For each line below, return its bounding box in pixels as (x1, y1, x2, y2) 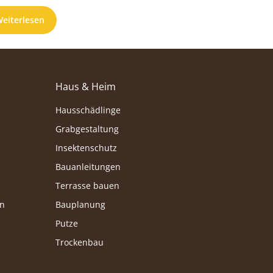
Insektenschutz (55, 142, 117, 154)
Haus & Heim (55, 80, 116, 94)
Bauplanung (55, 199, 105, 211)
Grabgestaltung (55, 123, 119, 135)
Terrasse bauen (55, 180, 119, 192)
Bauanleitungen (55, 161, 121, 173)
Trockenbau (55, 236, 104, 249)
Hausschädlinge (55, 104, 121, 116)
